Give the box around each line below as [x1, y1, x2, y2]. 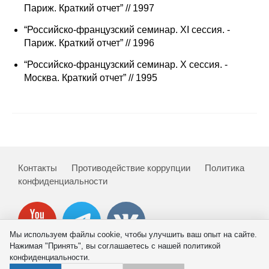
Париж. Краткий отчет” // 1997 [24, 3, 154, 14]
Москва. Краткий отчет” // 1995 [24, 73, 157, 83]
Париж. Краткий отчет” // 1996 [24, 38, 154, 49]
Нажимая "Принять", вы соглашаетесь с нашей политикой [10, 241, 220, 250]
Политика [205, 163, 244, 174]
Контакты [18, 163, 57, 174]
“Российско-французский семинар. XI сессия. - [24, 25, 230, 35]
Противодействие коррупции [71, 163, 190, 174]
